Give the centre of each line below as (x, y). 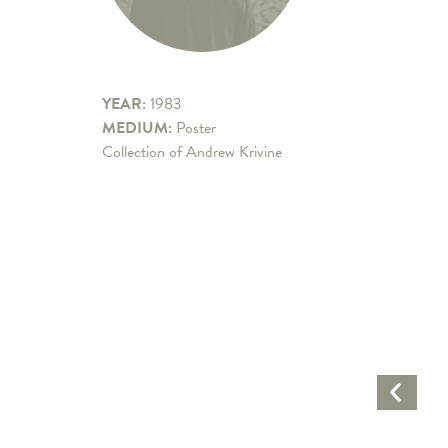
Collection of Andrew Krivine (192, 152)
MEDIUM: (139, 128)
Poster (196, 128)
